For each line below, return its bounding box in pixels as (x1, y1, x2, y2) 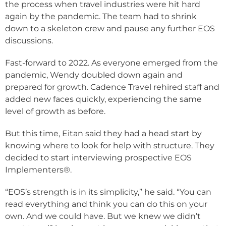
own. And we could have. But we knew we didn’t (5, 211, 201, 221)
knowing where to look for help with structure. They (5, 141, 214, 151)
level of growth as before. (5, 106, 105, 117)
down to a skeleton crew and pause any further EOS (5, 24, 215, 34)
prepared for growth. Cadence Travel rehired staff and (5, 82, 219, 92)
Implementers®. (5, 165, 72, 175)
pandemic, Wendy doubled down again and (5, 70, 183, 80)
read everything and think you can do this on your (5, 199, 207, 209)
